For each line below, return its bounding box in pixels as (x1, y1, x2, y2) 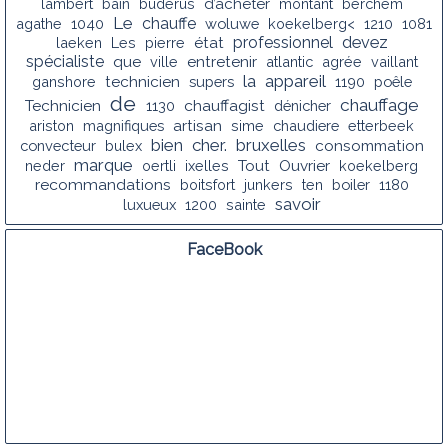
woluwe (205, 14, 259, 32)
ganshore (31, 72, 96, 90)
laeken (55, 33, 102, 51)
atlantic (265, 52, 313, 70)
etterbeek (348, 116, 414, 134)
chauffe (142, 13, 196, 33)
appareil (264, 70, 326, 91)
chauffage (339, 94, 419, 115)
